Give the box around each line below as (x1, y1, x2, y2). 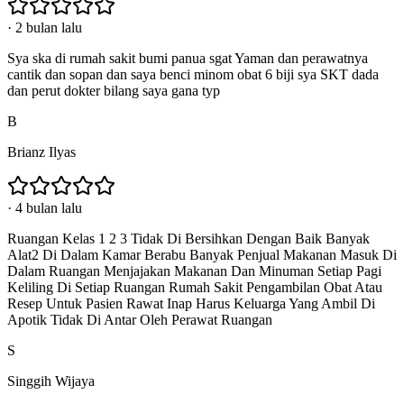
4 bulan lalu (15, 199, 82, 216)
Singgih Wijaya (7, 372, 95, 389)
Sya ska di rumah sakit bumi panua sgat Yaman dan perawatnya (7, 50, 368, 66)
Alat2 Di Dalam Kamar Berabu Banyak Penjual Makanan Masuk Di (7, 246, 397, 262)
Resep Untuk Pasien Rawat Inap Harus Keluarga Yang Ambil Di (7, 295, 375, 311)
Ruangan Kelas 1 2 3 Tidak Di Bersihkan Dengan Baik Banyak (7, 230, 370, 246)
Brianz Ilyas (7, 143, 76, 160)
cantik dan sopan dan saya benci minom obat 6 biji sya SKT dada (7, 66, 379, 82)
